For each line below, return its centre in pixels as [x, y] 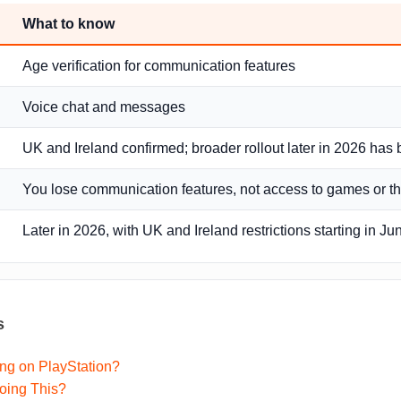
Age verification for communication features [159, 66]
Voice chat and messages [104, 107]
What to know [68, 24]
